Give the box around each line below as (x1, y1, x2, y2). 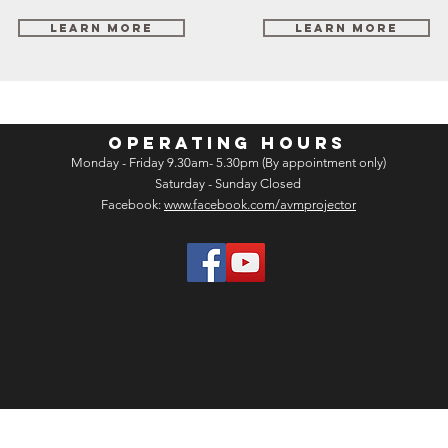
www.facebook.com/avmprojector (163, 196, 356, 212)
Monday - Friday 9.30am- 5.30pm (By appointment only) (70, 154, 386, 170)
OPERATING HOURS (108, 131, 347, 154)
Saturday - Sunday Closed (155, 175, 302, 191)
